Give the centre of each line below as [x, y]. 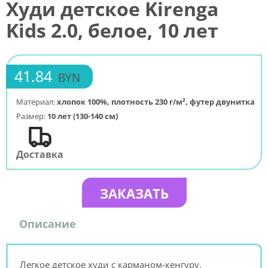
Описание [48, 223]
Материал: [36, 101]
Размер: [32, 116]
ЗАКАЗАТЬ [134, 193]
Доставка [40, 154]
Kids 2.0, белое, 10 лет [112, 31]
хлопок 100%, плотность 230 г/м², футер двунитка [156, 101]
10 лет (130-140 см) [83, 116]
